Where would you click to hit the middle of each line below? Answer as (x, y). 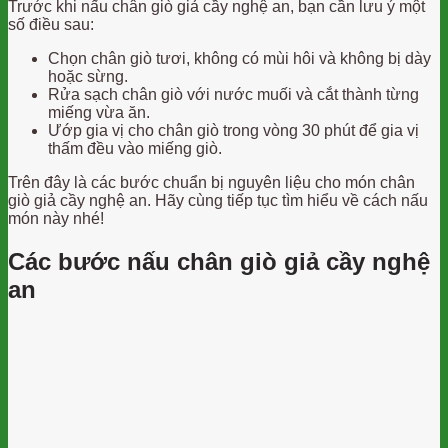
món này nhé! (56, 218)
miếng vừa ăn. (99, 112)
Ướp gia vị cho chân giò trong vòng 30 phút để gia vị (233, 130)
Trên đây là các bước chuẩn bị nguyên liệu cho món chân (211, 182)
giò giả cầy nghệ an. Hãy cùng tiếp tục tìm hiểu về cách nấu (218, 200)
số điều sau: (51, 24)
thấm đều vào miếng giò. (135, 148)
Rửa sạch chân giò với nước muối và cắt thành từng (233, 94)
